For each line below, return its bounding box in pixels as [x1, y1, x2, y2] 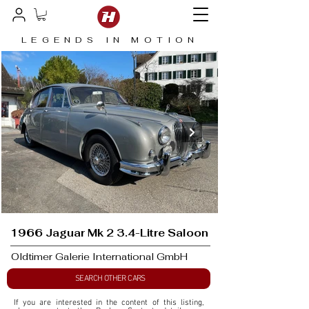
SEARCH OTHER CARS [75, 274, 146, 284]
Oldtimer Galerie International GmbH [11, 250, 188, 263]
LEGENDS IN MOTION [21, 34, 199, 46]
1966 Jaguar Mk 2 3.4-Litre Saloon [10, 226, 208, 240]
